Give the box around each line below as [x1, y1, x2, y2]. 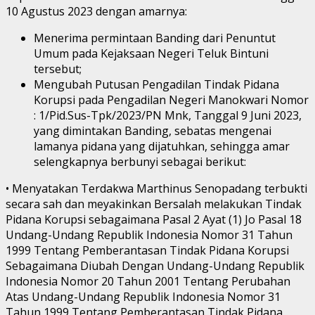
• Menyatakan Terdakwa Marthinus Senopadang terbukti [6, 180, 307, 196]
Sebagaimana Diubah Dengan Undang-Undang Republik [6, 257, 304, 274]
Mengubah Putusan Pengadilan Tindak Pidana [34, 76, 279, 92]
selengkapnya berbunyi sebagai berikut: [34, 153, 246, 169]
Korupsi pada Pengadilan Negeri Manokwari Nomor [34, 91, 309, 108]
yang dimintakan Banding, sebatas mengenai [34, 122, 271, 139]
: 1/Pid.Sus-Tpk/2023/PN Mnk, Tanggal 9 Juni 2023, [34, 107, 302, 123]
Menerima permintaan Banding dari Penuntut [34, 30, 276, 46]
